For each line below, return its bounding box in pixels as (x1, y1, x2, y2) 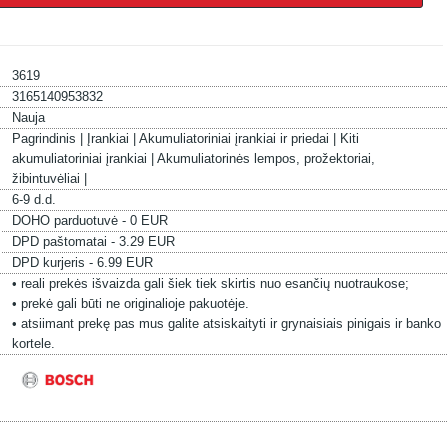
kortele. (11, 336, 55, 351)
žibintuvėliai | (11, 171, 87, 186)
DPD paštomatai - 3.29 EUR (11, 234, 175, 249)
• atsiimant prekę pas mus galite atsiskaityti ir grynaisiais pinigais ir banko (11, 316, 441, 331)
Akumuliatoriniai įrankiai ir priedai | (138, 131, 340, 146)
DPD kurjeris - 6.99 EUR (11, 255, 153, 270)
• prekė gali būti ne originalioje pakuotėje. (11, 296, 249, 311)
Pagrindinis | (11, 131, 87, 146)
